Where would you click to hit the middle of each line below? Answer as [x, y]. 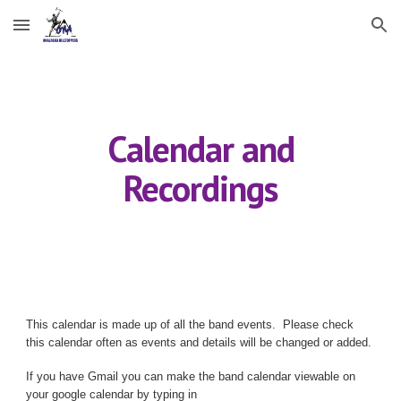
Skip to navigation [331, 33]
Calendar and [200, 149]
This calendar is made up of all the [118, 324]
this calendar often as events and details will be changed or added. [199, 342]
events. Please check [294, 324]
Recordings [200, 188]
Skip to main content [78, 33]
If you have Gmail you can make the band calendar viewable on [191, 376]
